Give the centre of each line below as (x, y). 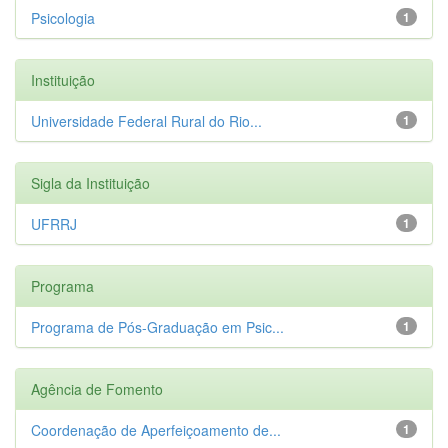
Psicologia (63, 17)
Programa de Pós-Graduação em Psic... (157, 326)
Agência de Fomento (97, 388)
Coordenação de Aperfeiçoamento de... (156, 429)
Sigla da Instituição (90, 182)
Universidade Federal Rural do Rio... (146, 120)
